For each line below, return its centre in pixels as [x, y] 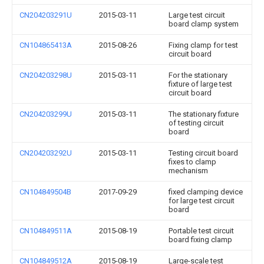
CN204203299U [46, 114]
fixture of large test [200, 84]
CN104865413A [46, 45]
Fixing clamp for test [203, 45]
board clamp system [204, 24]
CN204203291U [46, 15]
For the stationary [198, 75]
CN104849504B [45, 192]
